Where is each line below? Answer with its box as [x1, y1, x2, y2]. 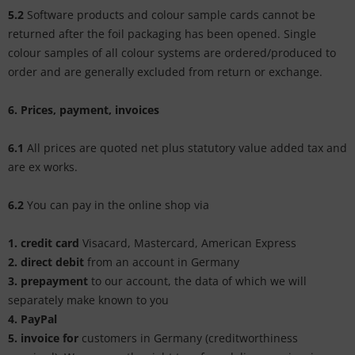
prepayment [21, 273, 91, 288]
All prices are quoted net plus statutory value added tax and [27, 140, 347, 155]
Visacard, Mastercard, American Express [82, 235, 296, 250]
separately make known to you [8, 292, 169, 307]
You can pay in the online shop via [24, 197, 209, 212]
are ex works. [8, 159, 78, 174]
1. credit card [8, 235, 82, 250]
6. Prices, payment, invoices [8, 102, 159, 117]
